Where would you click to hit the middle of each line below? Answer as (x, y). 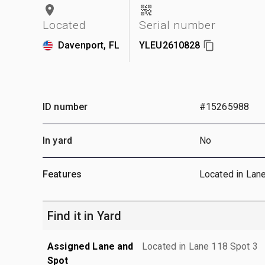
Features (62, 174)
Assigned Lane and (91, 246)
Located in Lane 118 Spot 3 (200, 246)
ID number (65, 106)
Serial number (177, 25)
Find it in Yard (85, 216)
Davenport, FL (89, 45)
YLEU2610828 (169, 45)
